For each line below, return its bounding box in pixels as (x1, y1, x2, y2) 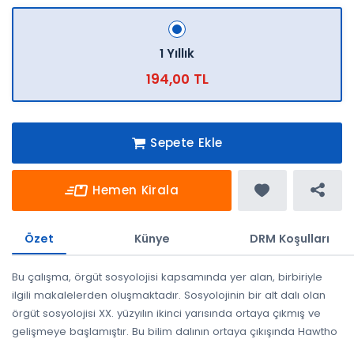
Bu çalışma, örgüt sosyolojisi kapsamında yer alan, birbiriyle (12, 269, 322, 284)
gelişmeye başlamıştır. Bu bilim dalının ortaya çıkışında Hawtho (12, 323, 337, 339)
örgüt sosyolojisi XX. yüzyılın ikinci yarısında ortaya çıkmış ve (12, 305, 321, 321)
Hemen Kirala (92, 181, 179, 198)
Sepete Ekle (150, 134, 223, 151)
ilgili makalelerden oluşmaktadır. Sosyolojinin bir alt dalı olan (12, 287, 326, 303)
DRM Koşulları (250, 230, 330, 247)
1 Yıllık (160, 45, 194, 62)
